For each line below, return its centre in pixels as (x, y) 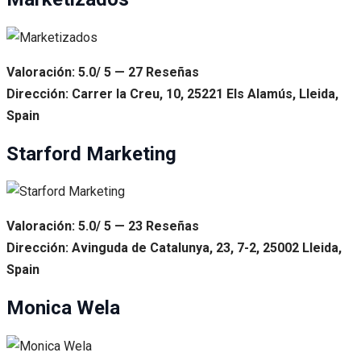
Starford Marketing (91, 154)
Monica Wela (63, 308)
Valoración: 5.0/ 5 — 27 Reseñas (103, 72)
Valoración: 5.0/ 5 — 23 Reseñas (103, 226)
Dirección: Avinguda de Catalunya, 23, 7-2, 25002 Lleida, (174, 248)
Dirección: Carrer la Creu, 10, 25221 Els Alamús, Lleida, (172, 93)
